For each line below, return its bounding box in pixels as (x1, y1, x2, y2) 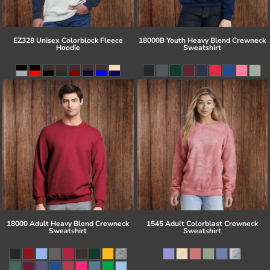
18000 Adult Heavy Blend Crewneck (7, 219, 130, 229)
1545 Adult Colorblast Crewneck (146, 219, 258, 229)
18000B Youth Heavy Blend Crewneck (138, 35, 266, 45)
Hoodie (55, 42, 80, 52)
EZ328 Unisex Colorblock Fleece (13, 35, 123, 45)
